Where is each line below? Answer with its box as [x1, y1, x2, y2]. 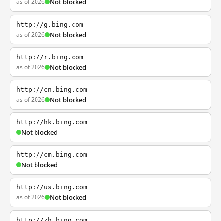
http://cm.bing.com [16, 151, 87, 158]
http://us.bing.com [16, 184, 87, 191]
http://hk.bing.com [16, 118, 87, 126]
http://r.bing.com [16, 53, 83, 61]
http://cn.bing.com [16, 86, 87, 93]
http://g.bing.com [16, 21, 83, 28]
